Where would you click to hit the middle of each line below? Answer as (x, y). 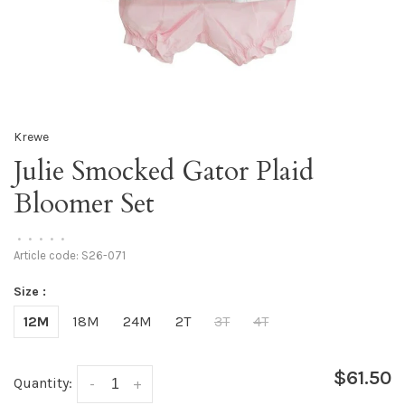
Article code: (46, 255)
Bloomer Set (84, 204)
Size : (30, 292)
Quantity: (43, 383)
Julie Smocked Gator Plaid (164, 171)
